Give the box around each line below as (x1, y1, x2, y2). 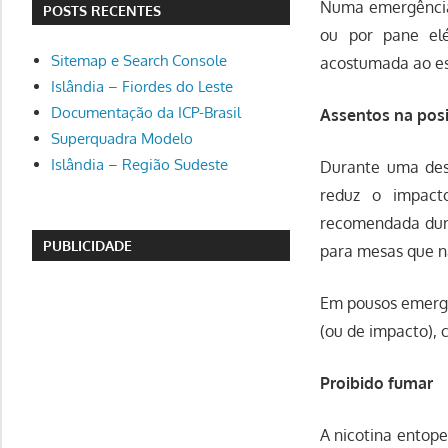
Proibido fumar (320, 372, 434, 393)
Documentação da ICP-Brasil (50, 102, 241, 122)
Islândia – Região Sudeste (50, 154, 228, 174)
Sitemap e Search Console (50, 50, 227, 70)
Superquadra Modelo (50, 128, 193, 148)
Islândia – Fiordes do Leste (50, 76, 233, 96)
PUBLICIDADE (43, 237, 133, 255)
